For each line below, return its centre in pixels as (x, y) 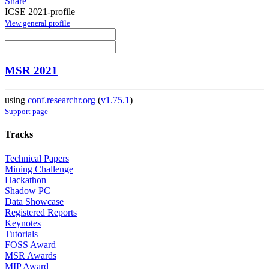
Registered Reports (41, 212)
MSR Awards (31, 255)
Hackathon (26, 180)
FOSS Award (30, 244)
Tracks (19, 134)
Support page (26, 112)
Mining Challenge (39, 169)
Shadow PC (28, 190)
